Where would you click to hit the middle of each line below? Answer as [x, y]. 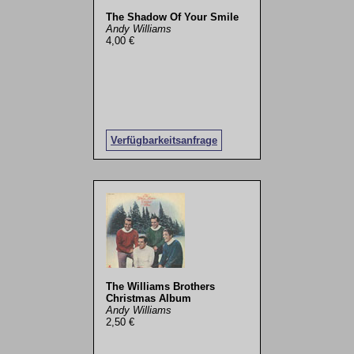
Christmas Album [148, 298]
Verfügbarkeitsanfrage [164, 141]
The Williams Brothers [160, 286]
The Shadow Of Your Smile [172, 17]
